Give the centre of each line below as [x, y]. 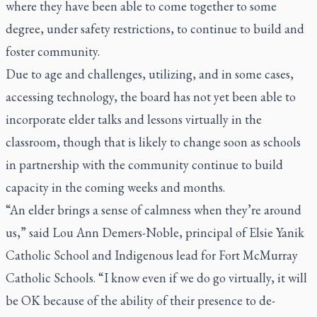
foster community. [53, 51]
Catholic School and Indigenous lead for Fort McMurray [152, 255]
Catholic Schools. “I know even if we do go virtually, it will [156, 278]
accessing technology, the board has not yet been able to [151, 97]
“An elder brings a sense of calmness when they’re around [154, 210]
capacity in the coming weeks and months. [115, 187]
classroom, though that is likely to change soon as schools [153, 142]
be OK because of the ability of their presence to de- [140, 300]
